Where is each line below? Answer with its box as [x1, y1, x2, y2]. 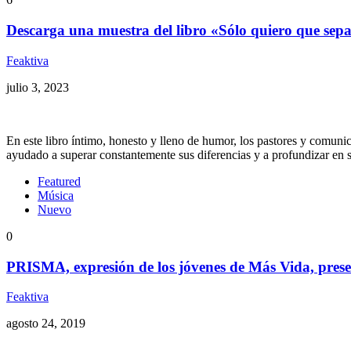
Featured [38, 174, 81, 188]
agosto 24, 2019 [6, 317, 85, 331]
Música [38, 188, 74, 202]
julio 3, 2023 [6, 80, 69, 94]
